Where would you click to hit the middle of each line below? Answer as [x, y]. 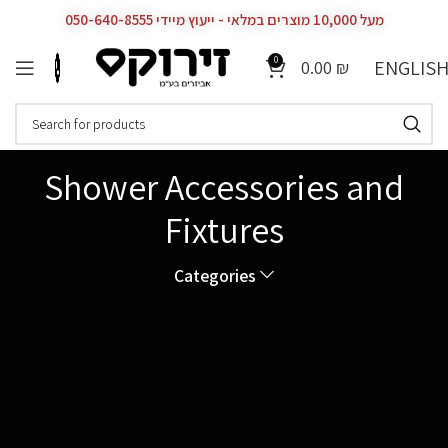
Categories [214, 275]
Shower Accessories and [224, 186]
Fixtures [224, 229]
